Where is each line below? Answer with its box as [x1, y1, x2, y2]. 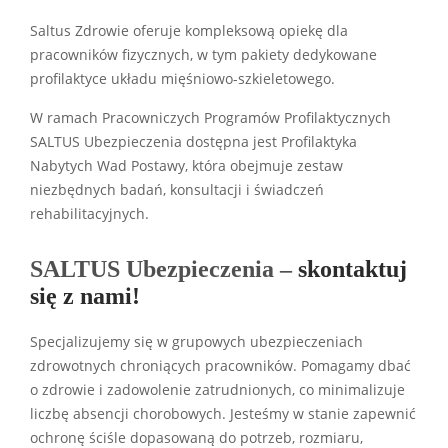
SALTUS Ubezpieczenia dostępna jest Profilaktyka [30, 132, 357, 151]
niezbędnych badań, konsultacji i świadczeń [30, 180, 324, 199]
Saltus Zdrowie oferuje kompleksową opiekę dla [30, 21, 348, 40]
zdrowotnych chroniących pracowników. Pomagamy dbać [30, 356, 411, 375]
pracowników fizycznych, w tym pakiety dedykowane [30, 45, 377, 64]
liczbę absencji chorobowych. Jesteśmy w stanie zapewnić [30, 404, 416, 423]
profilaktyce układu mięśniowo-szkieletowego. [30, 69, 335, 88]
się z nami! [30, 282, 140, 309]
